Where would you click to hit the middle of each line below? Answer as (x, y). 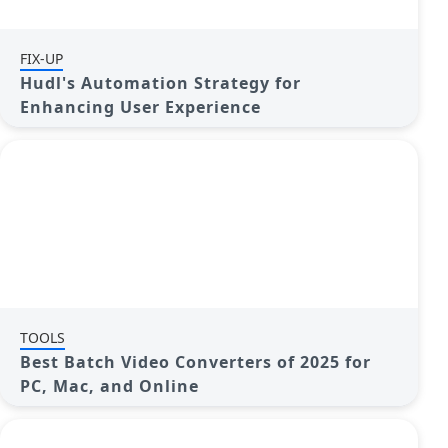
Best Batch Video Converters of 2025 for (195, 362)
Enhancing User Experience (140, 107)
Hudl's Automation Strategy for (160, 83)
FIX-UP (41, 58)
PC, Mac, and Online (109, 386)
